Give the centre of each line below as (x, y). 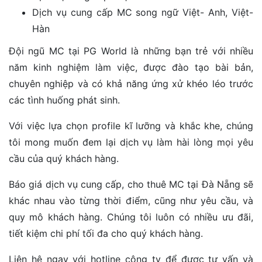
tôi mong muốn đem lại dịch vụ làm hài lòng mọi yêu (131, 142)
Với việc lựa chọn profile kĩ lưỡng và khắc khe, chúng (131, 125)
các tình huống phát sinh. (64, 100)
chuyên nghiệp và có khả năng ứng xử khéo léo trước (131, 83)
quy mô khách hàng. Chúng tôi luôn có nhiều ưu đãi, (131, 217)
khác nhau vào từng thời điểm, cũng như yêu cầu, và (131, 200)
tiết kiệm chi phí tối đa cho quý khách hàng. (106, 233)
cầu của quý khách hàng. (64, 158)
